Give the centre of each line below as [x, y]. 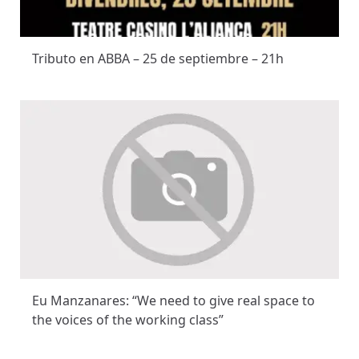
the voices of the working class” [128, 320]
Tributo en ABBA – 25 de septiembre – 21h [158, 59]
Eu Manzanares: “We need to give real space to [173, 301]
